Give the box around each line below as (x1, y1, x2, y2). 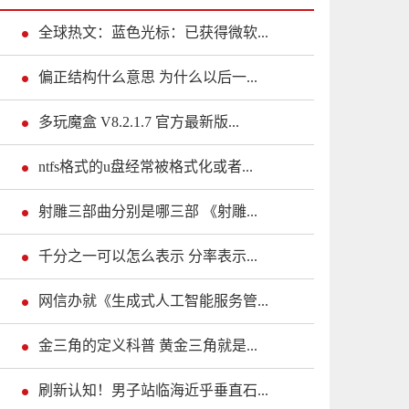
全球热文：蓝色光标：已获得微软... (38, 25, 268, 41)
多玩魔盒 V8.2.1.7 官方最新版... (38, 114, 239, 131)
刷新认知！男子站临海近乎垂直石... (38, 383, 268, 399)
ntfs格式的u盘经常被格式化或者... (38, 159, 253, 175)
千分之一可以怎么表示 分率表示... (38, 248, 257, 265)
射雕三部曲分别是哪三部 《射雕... (38, 204, 257, 220)
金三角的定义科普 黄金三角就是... (38, 338, 257, 354)
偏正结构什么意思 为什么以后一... (38, 69, 257, 86)
